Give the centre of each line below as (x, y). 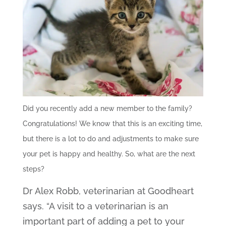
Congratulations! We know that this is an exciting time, (112, 123)
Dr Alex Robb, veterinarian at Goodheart (108, 191)
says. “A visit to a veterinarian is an (95, 206)
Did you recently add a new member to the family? (107, 108)
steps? (33, 169)
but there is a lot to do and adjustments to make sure (110, 138)
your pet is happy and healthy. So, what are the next (109, 154)
